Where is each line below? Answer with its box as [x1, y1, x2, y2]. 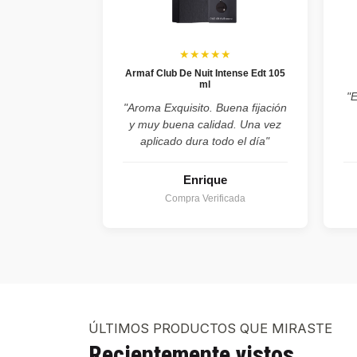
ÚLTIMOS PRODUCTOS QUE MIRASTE [88, 320, 332, 336]
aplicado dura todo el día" [140, 135, 270, 147]
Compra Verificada [164, 193, 245, 204]
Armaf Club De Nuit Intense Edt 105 [124, 68, 285, 79]
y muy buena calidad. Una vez [128, 118, 281, 131]
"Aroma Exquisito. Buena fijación [123, 101, 287, 114]
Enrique [182, 173, 227, 186]
